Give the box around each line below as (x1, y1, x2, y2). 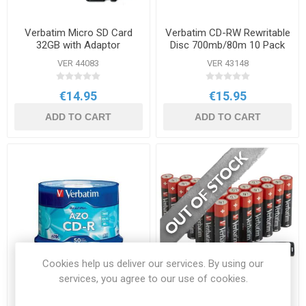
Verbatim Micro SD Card (24, 26, 133, 39)
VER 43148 (206, 57, 249, 68)
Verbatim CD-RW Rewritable (165, 26, 290, 39)
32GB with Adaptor (36, 38, 121, 51)
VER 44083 (57, 57, 100, 68)
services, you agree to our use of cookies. (58, 273, 248, 285)
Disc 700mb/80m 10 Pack (170, 38, 286, 51)
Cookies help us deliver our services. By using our (42, 258, 264, 270)
